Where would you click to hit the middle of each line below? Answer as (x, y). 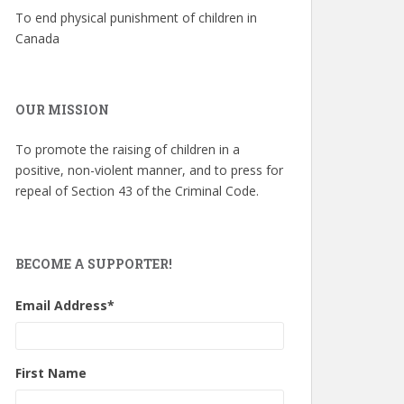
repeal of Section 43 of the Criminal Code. (137, 190)
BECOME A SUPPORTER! (94, 263)
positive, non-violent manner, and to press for (149, 170)
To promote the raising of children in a (128, 149)
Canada (37, 38)
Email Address (61, 305)
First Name (51, 372)
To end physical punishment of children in (136, 17)
